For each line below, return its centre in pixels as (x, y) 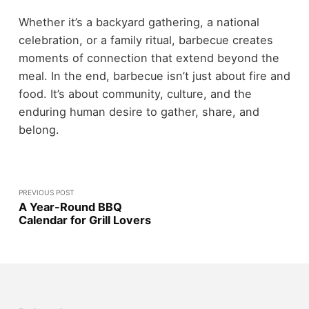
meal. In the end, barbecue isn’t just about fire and (154, 76)
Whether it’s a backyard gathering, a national (139, 22)
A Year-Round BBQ (70, 207)
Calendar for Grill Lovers (84, 220)
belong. (39, 129)
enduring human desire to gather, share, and (139, 111)
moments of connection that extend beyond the (149, 58)
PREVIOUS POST (46, 192)
